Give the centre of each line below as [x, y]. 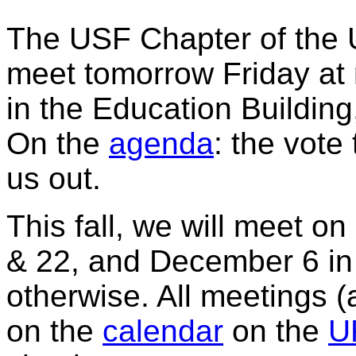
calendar [163, 331]
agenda [161, 143]
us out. [54, 178]
